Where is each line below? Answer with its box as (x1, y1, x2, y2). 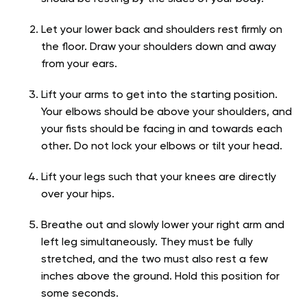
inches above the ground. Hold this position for (41, 271, 280, 282)
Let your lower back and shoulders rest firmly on (41, 24, 282, 36)
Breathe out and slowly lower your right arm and (41, 219, 284, 231)
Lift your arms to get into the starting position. (41, 89, 278, 101)
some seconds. (41, 288, 119, 299)
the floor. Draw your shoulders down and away (41, 41, 276, 53)
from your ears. (41, 58, 117, 70)
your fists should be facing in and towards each (41, 123, 282, 135)
